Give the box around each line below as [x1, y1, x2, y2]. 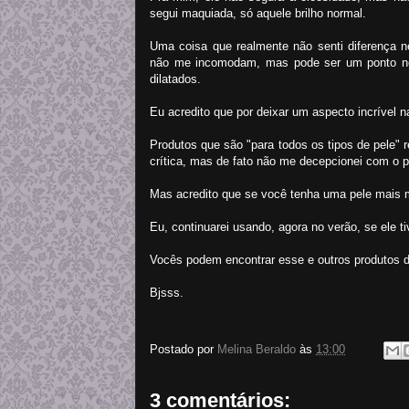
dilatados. [150, 72, 201, 87]
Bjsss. [150, 286, 184, 300]
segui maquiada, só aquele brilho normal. [150, 6, 366, 21]
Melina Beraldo [217, 342, 296, 357]
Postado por [150, 342, 217, 357]
